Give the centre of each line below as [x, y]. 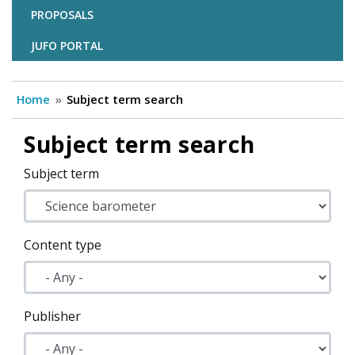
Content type [63, 245]
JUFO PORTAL [67, 46]
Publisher [52, 317]
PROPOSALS [62, 15]
